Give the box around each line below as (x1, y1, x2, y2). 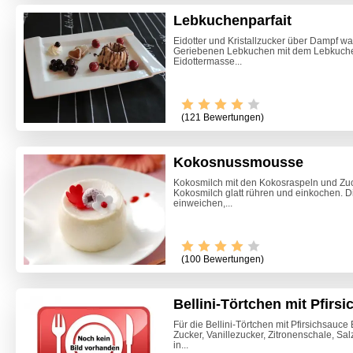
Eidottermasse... (173, 56, 242, 68)
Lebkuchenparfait (173, 13, 292, 29)
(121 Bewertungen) (181, 112, 264, 124)
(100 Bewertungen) (181, 254, 264, 266)
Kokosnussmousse (173, 154, 303, 171)
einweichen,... (173, 198, 232, 210)
